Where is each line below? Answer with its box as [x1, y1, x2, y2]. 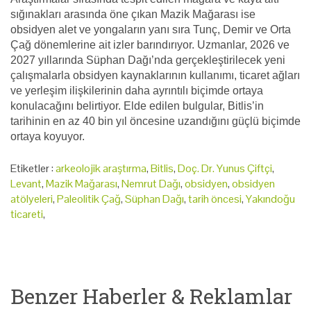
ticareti [10, 206, 43, 221]
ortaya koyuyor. [10, 130, 85, 142]
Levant [10, 176, 42, 191]
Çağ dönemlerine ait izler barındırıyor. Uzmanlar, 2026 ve [10, 38, 289, 51]
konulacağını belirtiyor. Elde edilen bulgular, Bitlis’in [10, 99, 264, 112]
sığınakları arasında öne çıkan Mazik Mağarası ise [10, 8, 255, 20]
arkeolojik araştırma [56, 160, 146, 176]
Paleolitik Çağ [57, 191, 121, 206]
